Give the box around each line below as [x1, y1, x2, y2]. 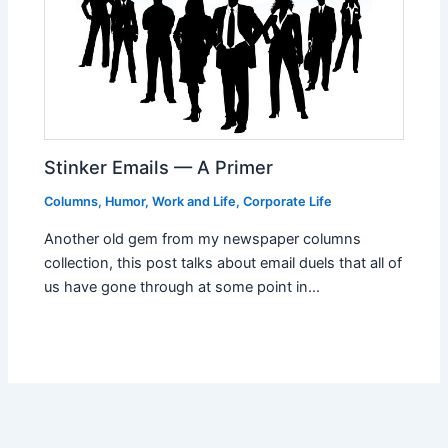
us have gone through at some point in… [44, 277, 321, 296]
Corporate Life [243, 194, 333, 210]
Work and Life [152, 194, 237, 210]
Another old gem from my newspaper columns [44, 229, 362, 248]
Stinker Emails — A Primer [44, 156, 274, 179]
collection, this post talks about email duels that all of [44, 253, 403, 272]
